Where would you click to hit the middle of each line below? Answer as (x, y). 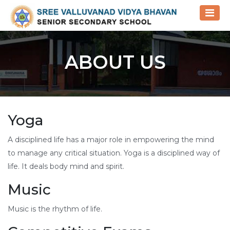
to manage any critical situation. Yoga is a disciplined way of (114, 153)
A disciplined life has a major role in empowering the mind (111, 139)
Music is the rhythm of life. (55, 209)
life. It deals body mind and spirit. (66, 166)
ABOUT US (115, 62)
